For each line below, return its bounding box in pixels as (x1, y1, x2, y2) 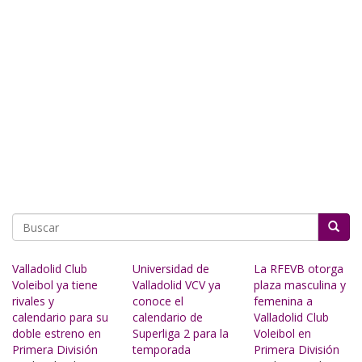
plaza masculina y (253, 277, 346, 293)
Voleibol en (253, 326, 311, 341)
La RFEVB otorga (253, 261, 343, 276)
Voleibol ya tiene (12, 277, 98, 293)
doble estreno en (12, 326, 101, 341)
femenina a (253, 293, 313, 309)
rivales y (12, 293, 54, 309)
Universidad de (133, 261, 210, 276)
